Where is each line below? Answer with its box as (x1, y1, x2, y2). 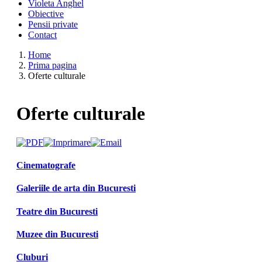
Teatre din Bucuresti (16, 206, 98, 216)
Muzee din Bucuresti (16, 229, 98, 239)
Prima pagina (28, 60, 77, 70)
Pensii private (28, 19, 78, 29)
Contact (28, 30, 57, 40)
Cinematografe (16, 160, 75, 171)
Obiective (28, 9, 64, 19)
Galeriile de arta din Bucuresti (16, 183, 136, 194)
